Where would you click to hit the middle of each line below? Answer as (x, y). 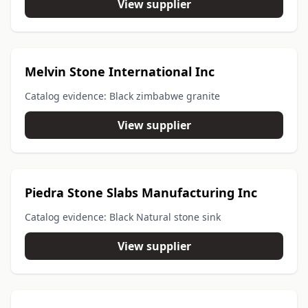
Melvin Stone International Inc (120, 71)
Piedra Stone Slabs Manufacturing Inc (141, 192)
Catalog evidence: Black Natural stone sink (123, 217)
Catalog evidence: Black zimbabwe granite (122, 96)
